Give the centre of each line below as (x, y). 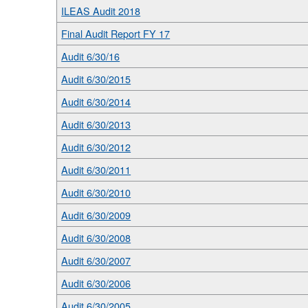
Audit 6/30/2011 (96, 169)
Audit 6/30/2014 (96, 101)
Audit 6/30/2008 (96, 237)
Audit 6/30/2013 (96, 124)
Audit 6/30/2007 (96, 260)
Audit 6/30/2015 (96, 78)
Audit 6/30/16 (91, 56)
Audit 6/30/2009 (96, 214)
